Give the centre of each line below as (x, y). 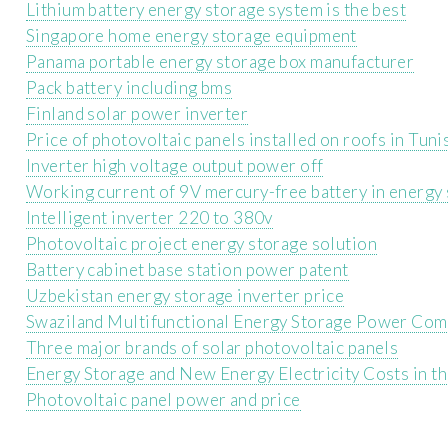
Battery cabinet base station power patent (187, 270)
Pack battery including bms (129, 88)
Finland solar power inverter (137, 114)
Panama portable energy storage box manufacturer (220, 62)
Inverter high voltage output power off (175, 166)
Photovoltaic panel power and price (163, 400)
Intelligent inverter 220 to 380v (149, 218)
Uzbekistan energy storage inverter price (185, 296)
